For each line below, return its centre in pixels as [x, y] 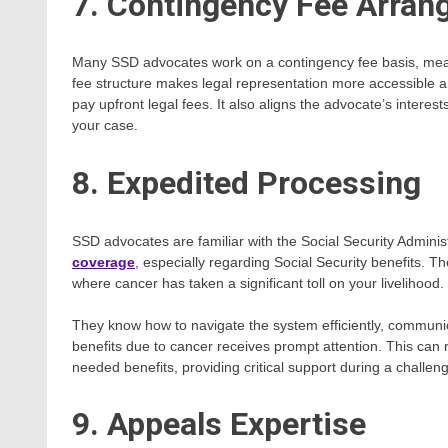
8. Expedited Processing [246, 182]
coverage [103, 261]
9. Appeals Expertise [219, 424]
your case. [105, 125]
